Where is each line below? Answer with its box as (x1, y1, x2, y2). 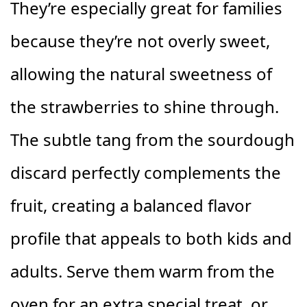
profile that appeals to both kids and (10, 226, 292, 249)
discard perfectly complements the (10, 160, 281, 184)
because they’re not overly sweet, (10, 29, 270, 52)
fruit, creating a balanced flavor (10, 193, 251, 217)
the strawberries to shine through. (10, 95, 279, 118)
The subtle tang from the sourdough (10, 127, 295, 151)
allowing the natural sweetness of (10, 62, 272, 85)
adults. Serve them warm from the (10, 259, 275, 282)
